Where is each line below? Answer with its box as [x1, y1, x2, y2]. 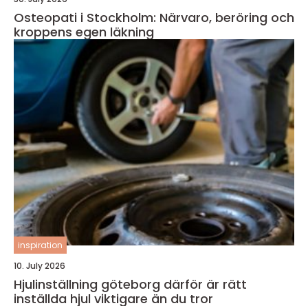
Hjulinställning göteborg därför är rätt [14, 276, 164, 293]
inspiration [18, 239, 63, 251]
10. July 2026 [14, 260, 65, 272]
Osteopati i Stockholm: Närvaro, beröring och [14, 9, 294, 26]
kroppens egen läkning [14, 23, 154, 41]
